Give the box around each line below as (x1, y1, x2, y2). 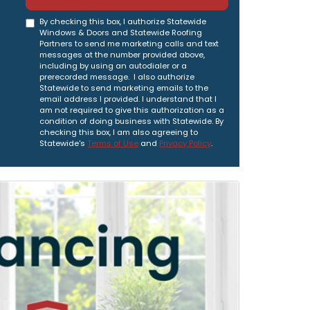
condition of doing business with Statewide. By (39, 116, 224, 127)
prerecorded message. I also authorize (39, 71, 195, 82)
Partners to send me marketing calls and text (39, 38, 219, 49)
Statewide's (39, 138, 88, 149)
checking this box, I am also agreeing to (39, 127, 199, 138)
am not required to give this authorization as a (39, 104, 225, 116)
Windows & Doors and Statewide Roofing (39, 27, 203, 38)
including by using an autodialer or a (39, 60, 188, 71)
